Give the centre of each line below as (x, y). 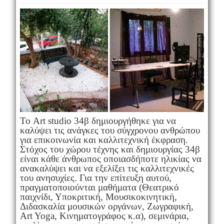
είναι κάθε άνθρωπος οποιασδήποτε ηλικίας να (110, 159)
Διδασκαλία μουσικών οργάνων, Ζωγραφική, (106, 206)
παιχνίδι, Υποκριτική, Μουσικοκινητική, (98, 197)
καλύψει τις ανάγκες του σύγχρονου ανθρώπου (110, 130)
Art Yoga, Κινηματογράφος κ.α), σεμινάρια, (104, 216)
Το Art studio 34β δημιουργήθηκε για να (98, 121)
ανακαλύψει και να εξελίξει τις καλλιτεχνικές (107, 168)
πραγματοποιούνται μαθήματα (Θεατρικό (99, 187)
